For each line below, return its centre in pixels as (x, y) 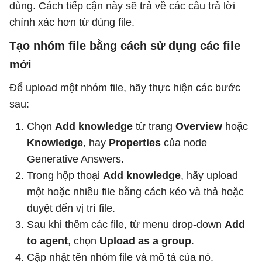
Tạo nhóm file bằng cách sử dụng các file (125, 46)
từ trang (154, 126)
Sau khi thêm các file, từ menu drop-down (126, 225)
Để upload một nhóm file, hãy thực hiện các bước (125, 88)
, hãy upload (209, 175)
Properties (135, 143)
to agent (47, 241)
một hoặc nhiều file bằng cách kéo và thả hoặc (135, 192)
